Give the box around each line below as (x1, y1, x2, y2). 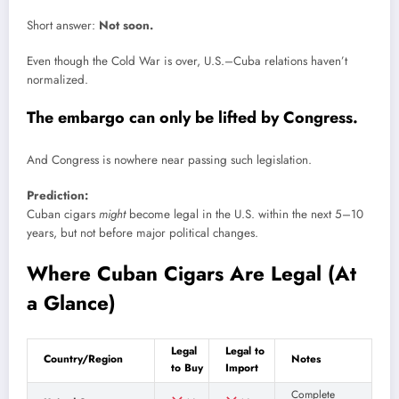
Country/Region (44, 350, 123, 367)
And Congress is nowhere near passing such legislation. (27, 151, 312, 168)
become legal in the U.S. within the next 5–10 (126, 206, 363, 224)
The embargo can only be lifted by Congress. (27, 106, 358, 130)
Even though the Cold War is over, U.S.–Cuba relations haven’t (27, 53, 347, 70)
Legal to (225, 342, 265, 359)
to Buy (171, 359, 203, 376)
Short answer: (27, 17, 99, 35)
